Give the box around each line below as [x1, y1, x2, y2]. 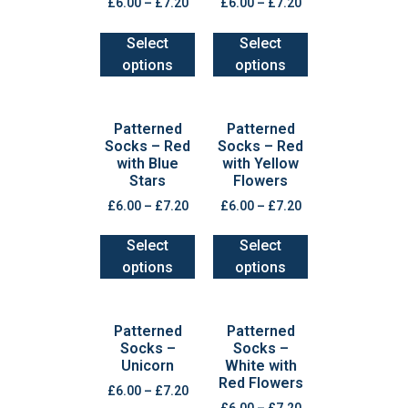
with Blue [117, 154, 178, 172]
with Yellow [222, 154, 299, 172]
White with [224, 357, 297, 375]
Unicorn [121, 357, 174, 375]
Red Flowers [218, 374, 303, 393]
